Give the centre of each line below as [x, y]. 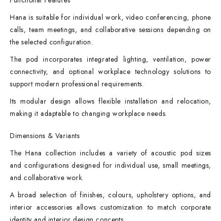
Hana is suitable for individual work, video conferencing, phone [110, 17]
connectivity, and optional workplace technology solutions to [110, 72]
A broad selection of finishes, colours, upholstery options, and [110, 195]
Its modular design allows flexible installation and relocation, [110, 101]
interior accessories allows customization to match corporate [110, 207]
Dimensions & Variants [45, 136]
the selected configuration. [52, 42]
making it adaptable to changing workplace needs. [89, 113]
